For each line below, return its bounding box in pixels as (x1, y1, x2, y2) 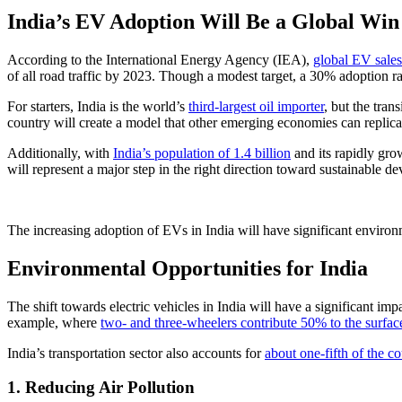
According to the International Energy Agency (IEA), (7, 51, 313, 67)
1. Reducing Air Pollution (7, 378, 195, 398)
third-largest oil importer (188, 98, 324, 114)
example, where (7, 314, 100, 330)
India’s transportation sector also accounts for (7, 345, 265, 361)
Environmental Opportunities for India (7, 256, 368, 280)
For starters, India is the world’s (7, 98, 188, 114)
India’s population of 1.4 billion (113, 144, 291, 161)
